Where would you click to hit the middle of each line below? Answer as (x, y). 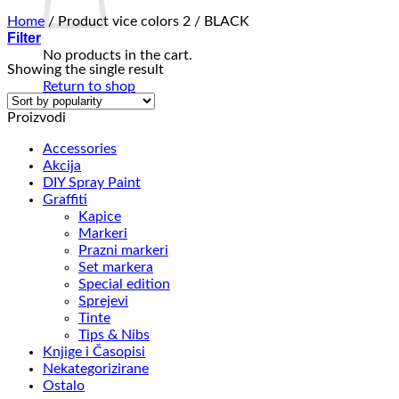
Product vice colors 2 (124, 21)
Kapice (100, 216)
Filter (24, 38)
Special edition (124, 284)
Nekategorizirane (96, 369)
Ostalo (64, 386)
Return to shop (89, 86)
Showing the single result (85, 69)
